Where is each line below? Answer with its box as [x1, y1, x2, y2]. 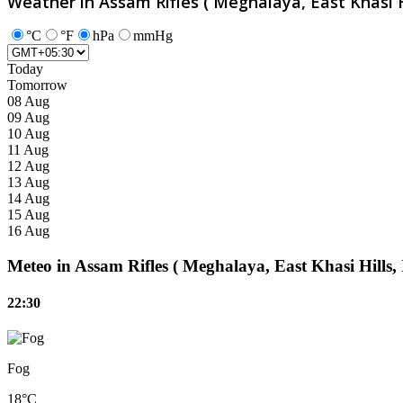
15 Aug [7, 206, 49, 222]
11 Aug [7, 141, 49, 157]
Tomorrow [7, 76, 67, 93]
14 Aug [7, 190, 49, 206]
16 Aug [7, 222, 49, 238]
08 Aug [7, 93, 49, 109]
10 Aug [7, 125, 49, 141]
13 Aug [7, 174, 49, 190]
